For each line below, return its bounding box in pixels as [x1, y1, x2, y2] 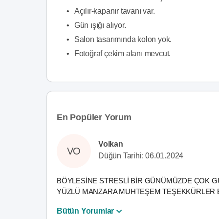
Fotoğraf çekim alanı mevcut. [74, 49, 171, 58]
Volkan [98, 140, 123, 148]
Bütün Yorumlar [57, 207, 114, 215]
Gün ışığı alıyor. [74, 21, 126, 29]
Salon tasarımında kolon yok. [74, 35, 172, 44]
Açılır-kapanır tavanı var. [74, 7, 155, 15]
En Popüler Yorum [57, 112, 131, 122]
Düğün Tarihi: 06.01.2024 [98, 152, 184, 160]
